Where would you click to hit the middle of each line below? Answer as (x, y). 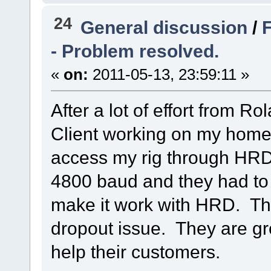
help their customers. (135, 251)
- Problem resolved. (135, 51)
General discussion (164, 27)
